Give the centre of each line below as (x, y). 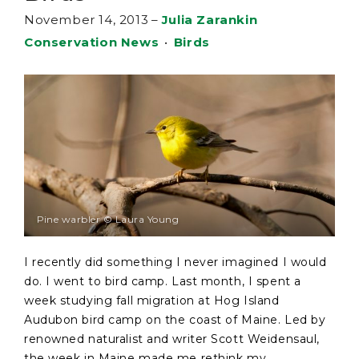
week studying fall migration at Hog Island (152, 300)
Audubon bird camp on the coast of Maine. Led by (175, 319)
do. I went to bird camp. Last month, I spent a (163, 281)
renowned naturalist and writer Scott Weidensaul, (172, 339)
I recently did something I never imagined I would (175, 262)
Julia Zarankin (210, 20)
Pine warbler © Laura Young (107, 220)
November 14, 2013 (87, 20)
